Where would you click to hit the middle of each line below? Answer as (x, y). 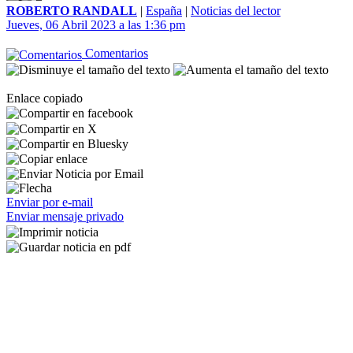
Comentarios (115, 54)
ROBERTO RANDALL (72, 11)
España (164, 11)
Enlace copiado (45, 98)
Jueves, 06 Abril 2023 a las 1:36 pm (96, 25)
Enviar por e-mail (50, 203)
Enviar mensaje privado (65, 217)
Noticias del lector (236, 11)
